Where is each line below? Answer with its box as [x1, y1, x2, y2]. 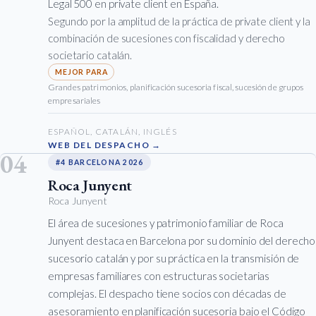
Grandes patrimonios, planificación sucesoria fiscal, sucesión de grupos [48, 82, 304, 93]
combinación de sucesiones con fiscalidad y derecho [48, 32, 285, 45]
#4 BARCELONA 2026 [56, 157, 144, 166]
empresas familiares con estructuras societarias [48, 269, 270, 283]
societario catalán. [48, 49, 133, 62]
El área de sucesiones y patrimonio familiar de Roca [48, 217, 284, 230]
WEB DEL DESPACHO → [48, 140, 162, 151]
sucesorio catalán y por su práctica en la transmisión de [48, 252, 300, 265]
